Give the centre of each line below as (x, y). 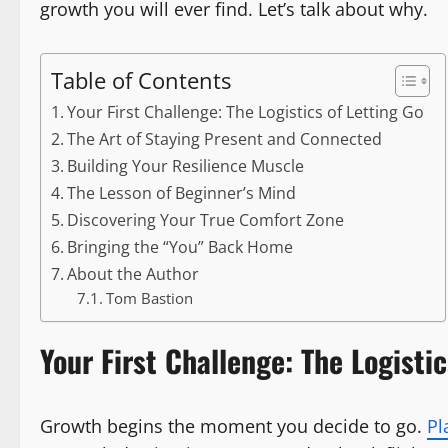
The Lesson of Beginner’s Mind (182, 192)
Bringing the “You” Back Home (180, 246)
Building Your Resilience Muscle (186, 165)
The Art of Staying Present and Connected (225, 138)
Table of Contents (141, 80)
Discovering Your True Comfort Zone (206, 219)
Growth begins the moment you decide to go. (233, 425)
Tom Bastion (149, 297)
